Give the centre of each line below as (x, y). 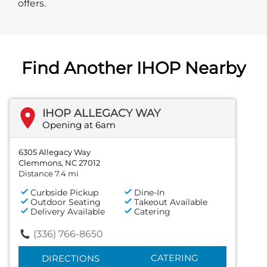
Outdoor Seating (66, 202)
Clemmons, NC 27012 (59, 162)
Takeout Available (171, 202)
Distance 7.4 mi (49, 173)
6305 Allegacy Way (55, 152)
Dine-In (150, 192)
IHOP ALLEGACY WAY (101, 113)
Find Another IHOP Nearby (133, 68)
